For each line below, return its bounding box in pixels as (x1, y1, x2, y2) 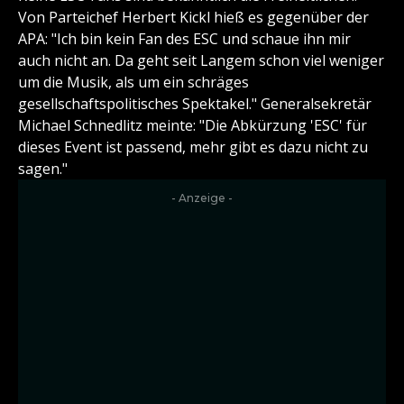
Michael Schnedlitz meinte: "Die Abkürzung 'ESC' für (18, 115, 367, 136)
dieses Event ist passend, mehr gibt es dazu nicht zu (18, 137, 368, 158)
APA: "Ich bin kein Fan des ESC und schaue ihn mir (18, 29, 351, 50)
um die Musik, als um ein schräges (18, 72, 249, 93)
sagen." (18, 159, 68, 179)
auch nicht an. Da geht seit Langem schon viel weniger (18, 50, 384, 71)
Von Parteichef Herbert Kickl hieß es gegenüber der (18, 7, 369, 28)
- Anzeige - (171, 191, 233, 206)
